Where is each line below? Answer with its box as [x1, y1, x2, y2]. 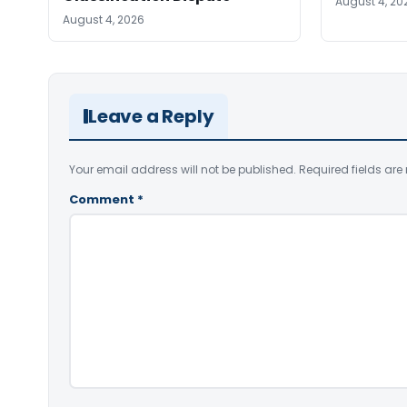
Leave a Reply [88, 104, 214, 130]
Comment [69, 191, 137, 209]
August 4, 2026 [63, 12, 144, 28]
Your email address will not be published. [69, 162, 296, 178]
